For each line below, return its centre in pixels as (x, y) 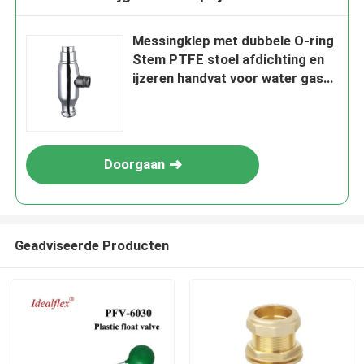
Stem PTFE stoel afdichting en (229, 60)
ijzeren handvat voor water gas (228, 78)
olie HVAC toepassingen (207, 97)
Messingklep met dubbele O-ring (234, 41)
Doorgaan (134, 165)
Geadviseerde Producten (91, 245)
